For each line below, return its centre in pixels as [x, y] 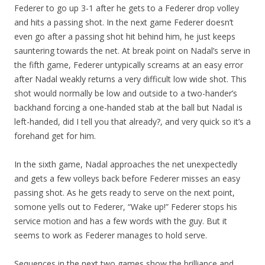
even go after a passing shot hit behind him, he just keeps [125, 36]
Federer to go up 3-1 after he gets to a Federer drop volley [127, 8]
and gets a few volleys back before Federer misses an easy [127, 178]
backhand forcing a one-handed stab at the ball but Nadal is [128, 107]
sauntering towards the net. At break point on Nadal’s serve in [132, 51]
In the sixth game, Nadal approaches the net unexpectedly [126, 164]
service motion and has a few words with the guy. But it [121, 221]
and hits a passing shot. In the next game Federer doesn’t [124, 22]
